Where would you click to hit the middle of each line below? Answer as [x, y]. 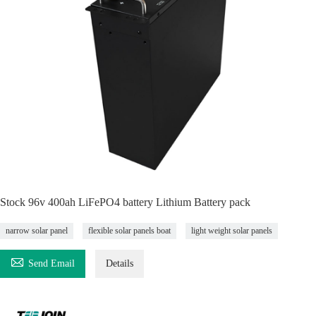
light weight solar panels [232, 231]
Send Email [51, 263]
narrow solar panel [37, 231]
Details [120, 263]
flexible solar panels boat [129, 231]
